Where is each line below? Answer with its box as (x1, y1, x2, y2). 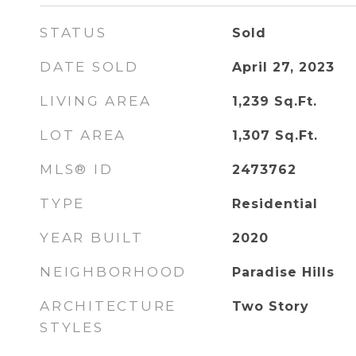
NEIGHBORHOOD (40, 264, 187, 280)
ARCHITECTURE (40, 298, 176, 314)
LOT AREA (40, 127, 126, 143)
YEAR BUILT (40, 230, 144, 246)
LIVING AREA (40, 93, 152, 109)
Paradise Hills (231, 265, 335, 280)
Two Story (231, 299, 309, 314)
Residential (231, 196, 318, 211)
